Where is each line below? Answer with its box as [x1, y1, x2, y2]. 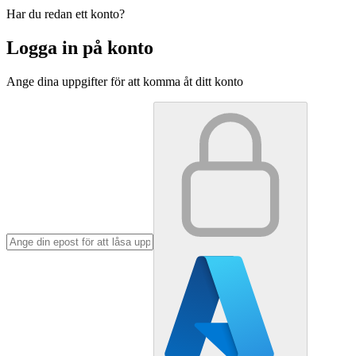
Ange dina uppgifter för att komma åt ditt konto [6, 74, 243, 88]
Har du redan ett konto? [6, 7, 125, 21]
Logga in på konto [6, 37, 153, 59]
